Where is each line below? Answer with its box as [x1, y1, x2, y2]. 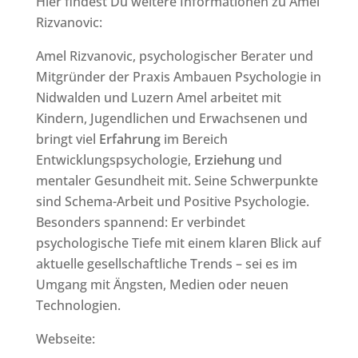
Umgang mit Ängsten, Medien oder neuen [35, 276, 288, 293]
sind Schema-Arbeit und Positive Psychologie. [35, 193, 309, 210]
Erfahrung [98, 130, 161, 148]
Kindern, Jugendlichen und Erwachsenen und [35, 109, 308, 127]
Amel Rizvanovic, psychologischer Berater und [35, 47, 313, 65]
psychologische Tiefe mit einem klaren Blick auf [35, 234, 321, 252]
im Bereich [160, 130, 228, 148]
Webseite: [35, 330, 95, 348]
